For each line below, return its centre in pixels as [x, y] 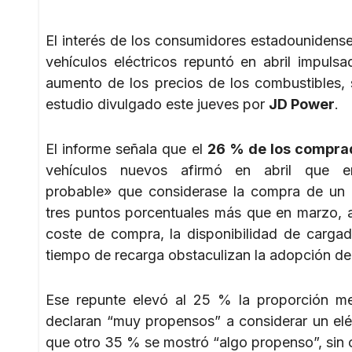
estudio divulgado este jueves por [157, 104]
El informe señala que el [126, 148]
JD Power [302, 104]
